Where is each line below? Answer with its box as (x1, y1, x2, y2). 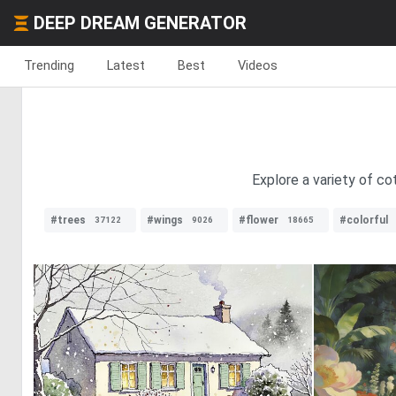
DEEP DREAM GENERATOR (34, 12, 247, 34)
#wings (147, 214, 183, 226)
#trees (50, 214, 86, 226)
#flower (239, 214, 278, 226)
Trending (24, 57, 74, 73)
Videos (238, 57, 278, 73)
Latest (107, 57, 145, 73)
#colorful (339, 214, 388, 226)
